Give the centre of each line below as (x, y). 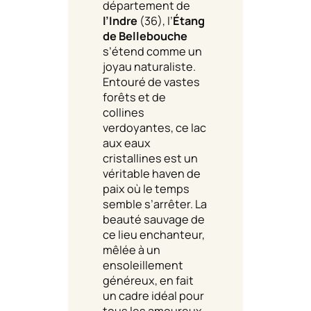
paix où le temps (146, 188)
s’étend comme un (152, 51)
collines (124, 112)
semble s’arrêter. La (155, 204)
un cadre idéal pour (153, 295)
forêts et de (134, 97)
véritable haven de (152, 173)
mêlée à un (132, 250)
